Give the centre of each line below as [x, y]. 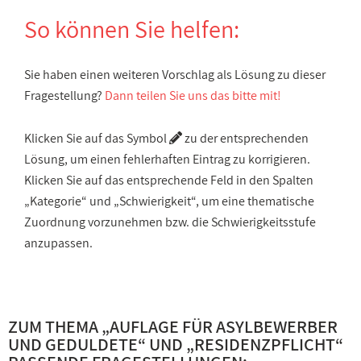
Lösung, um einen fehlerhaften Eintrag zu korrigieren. [167, 159]
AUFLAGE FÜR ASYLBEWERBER [224, 326]
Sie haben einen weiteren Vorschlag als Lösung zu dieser [175, 75]
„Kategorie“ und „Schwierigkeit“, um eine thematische [169, 201]
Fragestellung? [64, 95]
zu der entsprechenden [245, 138]
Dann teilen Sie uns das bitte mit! [193, 95]
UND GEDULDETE [73, 344]
